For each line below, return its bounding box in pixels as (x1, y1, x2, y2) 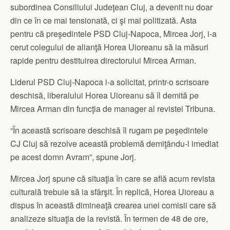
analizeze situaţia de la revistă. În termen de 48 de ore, (10, 213, 208, 225)
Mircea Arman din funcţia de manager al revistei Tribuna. (10, 103, 215, 115)
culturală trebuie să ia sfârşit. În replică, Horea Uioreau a (10, 186, 214, 198)
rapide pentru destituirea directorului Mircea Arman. (10, 54, 196, 67)
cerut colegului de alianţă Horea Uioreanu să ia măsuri (10, 41, 208, 53)
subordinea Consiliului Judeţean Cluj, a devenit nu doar (10, 1, 213, 13)
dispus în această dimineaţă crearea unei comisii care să (10, 199, 216, 212)
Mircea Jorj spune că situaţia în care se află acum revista (10, 172, 215, 185)
